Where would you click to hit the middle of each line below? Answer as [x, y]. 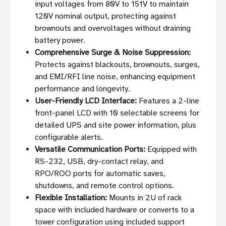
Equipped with [171, 150]
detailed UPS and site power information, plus [116, 125]
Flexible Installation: [71, 198]
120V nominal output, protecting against [106, 16]
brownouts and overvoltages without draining [113, 29]
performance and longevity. [83, 89]
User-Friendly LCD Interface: [86, 101]
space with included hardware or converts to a [115, 210]
